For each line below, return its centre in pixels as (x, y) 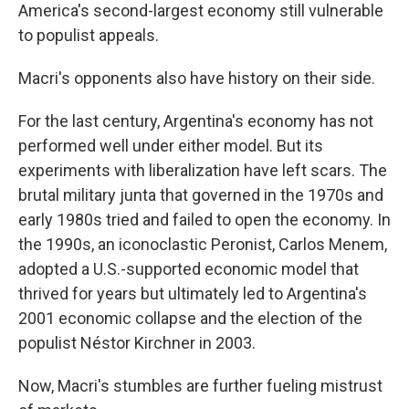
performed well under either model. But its (171, 146)
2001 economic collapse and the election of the (190, 318)
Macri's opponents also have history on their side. (197, 78)
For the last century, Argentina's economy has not (196, 121)
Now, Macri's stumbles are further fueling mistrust (200, 386)
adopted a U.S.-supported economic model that (189, 269)
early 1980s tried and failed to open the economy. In (204, 220)
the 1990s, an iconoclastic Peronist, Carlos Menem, (203, 244)
